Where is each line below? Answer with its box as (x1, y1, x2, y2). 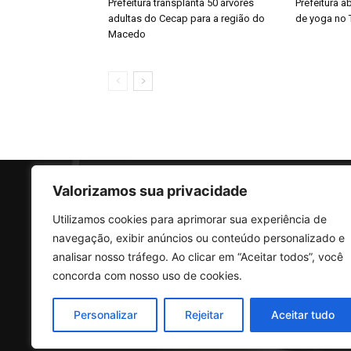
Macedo (108, 28, 146, 41)
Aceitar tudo (270, 308, 335, 321)
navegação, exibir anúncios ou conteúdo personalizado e (52, 231, 345, 244)
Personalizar (73, 308, 137, 321)
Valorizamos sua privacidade (52, 183, 248, 199)
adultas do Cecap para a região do (108, 13, 265, 25)
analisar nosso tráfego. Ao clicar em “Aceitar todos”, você (52, 250, 343, 263)
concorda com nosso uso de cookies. (52, 269, 242, 282)
